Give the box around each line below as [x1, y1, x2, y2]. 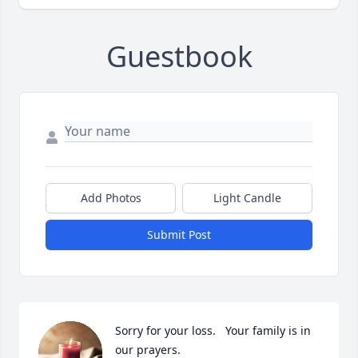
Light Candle [213, 190, 281, 206]
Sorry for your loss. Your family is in [115, 323, 311, 339]
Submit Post [147, 227, 211, 243]
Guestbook [105, 37, 253, 77]
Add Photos [80, 190, 141, 206]
